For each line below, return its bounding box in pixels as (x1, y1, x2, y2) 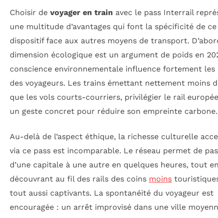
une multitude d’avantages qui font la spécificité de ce (10, 22, 217, 32)
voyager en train (50, 8, 113, 18)
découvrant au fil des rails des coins (10, 174, 149, 183)
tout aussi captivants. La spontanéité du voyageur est (10, 188, 214, 198)
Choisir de (10, 8, 50, 18)
